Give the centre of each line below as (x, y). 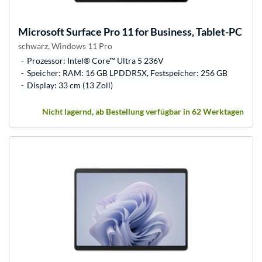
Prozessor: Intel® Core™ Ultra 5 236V (95, 60)
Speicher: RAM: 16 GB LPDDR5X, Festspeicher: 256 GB (127, 73)
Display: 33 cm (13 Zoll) (70, 85)
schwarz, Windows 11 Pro (65, 46)
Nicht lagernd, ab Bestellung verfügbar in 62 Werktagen (143, 111)
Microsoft (41, 31)
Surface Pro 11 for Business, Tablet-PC (153, 31)
